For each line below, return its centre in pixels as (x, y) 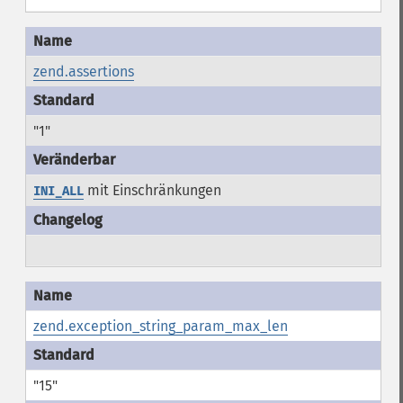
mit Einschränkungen (152, 190)
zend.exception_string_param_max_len (160, 326)
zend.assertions (83, 72)
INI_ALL (58, 191)
